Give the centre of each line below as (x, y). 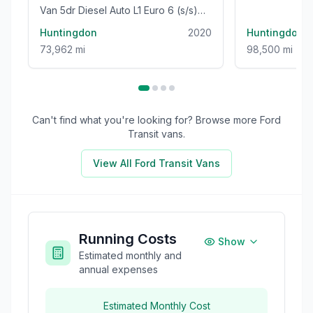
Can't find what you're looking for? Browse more (146, 120)
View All (114, 163)
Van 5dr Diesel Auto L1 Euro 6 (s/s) (119, 10)
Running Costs (128, 239)
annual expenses (118, 270)
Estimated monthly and (130, 256)
